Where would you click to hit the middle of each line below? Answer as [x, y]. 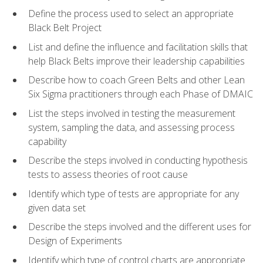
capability [47, 141]
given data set [57, 208]
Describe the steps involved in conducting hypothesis [138, 161]
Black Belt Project [65, 28]
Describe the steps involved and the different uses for [140, 227]
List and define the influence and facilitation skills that [138, 47]
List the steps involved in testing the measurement [132, 113]
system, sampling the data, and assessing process [131, 127]
